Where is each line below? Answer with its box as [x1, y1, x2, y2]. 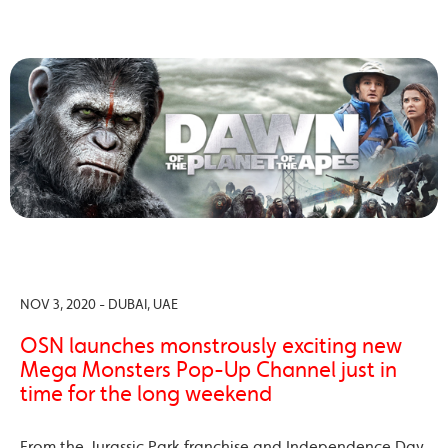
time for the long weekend [20, 380, 272, 407]
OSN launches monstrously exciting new [20, 332, 402, 359]
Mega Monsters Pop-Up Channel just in [20, 356, 397, 383]
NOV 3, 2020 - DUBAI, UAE [20, 295, 178, 313]
